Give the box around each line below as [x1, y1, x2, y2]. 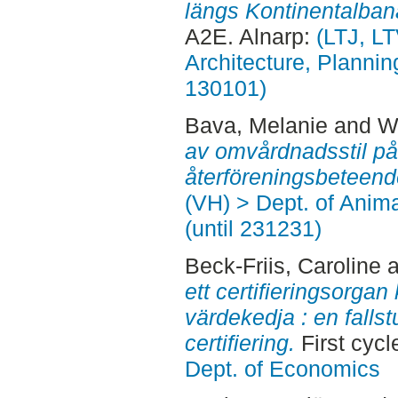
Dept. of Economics [184, 355, 380, 381]
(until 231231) [184, 215, 322, 241]
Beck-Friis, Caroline [184, 252, 381, 278]
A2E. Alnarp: [184, 23, 316, 49]
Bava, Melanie [184, 112, 328, 138]
